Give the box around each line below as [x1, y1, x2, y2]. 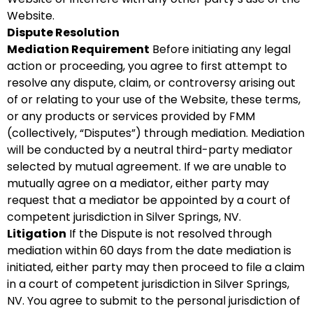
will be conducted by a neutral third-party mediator [7, 142, 293, 158]
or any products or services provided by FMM [7, 108, 255, 124]
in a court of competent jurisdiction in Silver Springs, [7, 276, 289, 292]
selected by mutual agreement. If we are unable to [7, 159, 286, 175]
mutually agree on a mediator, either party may [7, 175, 269, 191]
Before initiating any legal [150, 41, 291, 57]
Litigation [7, 226, 66, 242]
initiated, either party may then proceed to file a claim [7, 259, 305, 275]
